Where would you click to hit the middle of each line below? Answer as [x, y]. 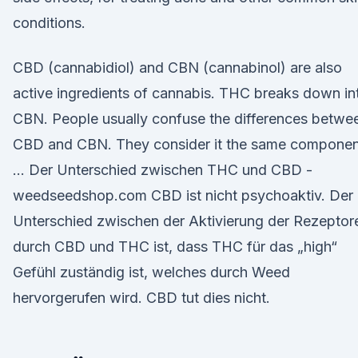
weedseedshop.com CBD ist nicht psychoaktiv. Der [183, 195]
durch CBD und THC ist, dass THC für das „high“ [175, 247]
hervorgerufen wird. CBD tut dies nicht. [141, 298]
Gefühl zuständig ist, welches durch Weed [151, 272]
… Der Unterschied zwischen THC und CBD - [163, 170]
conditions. [49, 23]
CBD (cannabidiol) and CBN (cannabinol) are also [177, 68]
